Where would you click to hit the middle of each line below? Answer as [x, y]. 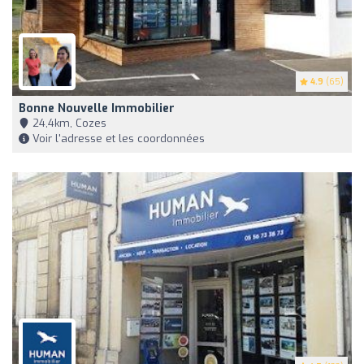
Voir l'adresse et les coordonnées [117, 139]
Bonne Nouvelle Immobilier [97, 109]
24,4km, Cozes [68, 123]
